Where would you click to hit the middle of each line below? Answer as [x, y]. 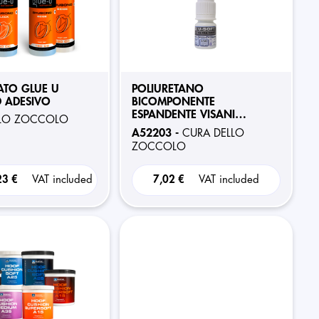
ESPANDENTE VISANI [183, 115]
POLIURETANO [167, 89]
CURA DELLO [213, 134]
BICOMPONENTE [173, 102]
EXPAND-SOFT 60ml [181, 127]
